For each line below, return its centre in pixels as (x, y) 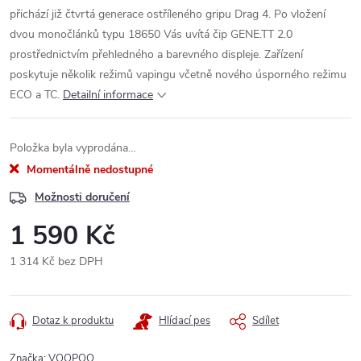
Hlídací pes (185, 321)
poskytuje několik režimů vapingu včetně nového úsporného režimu (178, 75)
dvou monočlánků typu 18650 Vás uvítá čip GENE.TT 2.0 (151, 34)
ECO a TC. (35, 95)
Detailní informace (108, 95)
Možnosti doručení (82, 197)
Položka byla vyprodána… (73, 148)
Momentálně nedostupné (88, 170)
